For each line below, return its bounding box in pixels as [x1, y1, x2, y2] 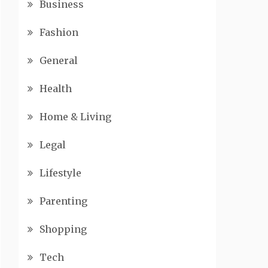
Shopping [39, 223, 87, 235]
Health [39, 83, 72, 95]
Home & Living [39, 111, 111, 123]
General [39, 54, 78, 66]
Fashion [39, 26, 78, 38]
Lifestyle [39, 167, 81, 179]
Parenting [39, 195, 87, 207]
